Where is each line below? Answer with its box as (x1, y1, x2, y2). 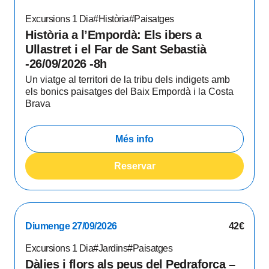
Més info (115, 133, 154, 144)
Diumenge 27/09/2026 (25, 221, 117, 231)
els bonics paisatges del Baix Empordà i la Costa (25, 86, 234, 97)
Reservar (113, 160, 156, 171)
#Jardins (93, 243, 127, 253)
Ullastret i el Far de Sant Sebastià (25, 43, 207, 56)
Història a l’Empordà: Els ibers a (25, 28, 202, 41)
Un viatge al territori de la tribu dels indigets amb (25, 74, 230, 85)
